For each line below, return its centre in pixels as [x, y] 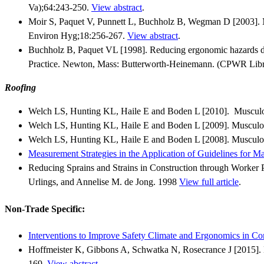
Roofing [20, 88]
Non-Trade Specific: [45, 209]
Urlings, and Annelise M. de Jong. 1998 [104, 182]
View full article [209, 182]
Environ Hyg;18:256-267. [78, 36]
